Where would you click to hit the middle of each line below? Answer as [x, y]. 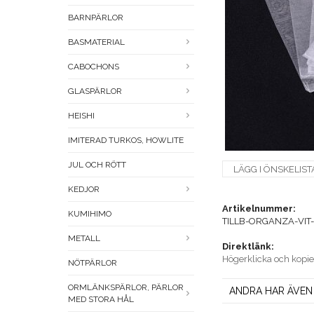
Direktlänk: [248, 247]
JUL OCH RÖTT [97, 165]
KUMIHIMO [90, 214]
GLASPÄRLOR [95, 91]
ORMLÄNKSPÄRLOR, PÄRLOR [126, 288]
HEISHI [81, 116]
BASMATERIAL [96, 42]
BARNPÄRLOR [96, 18]
